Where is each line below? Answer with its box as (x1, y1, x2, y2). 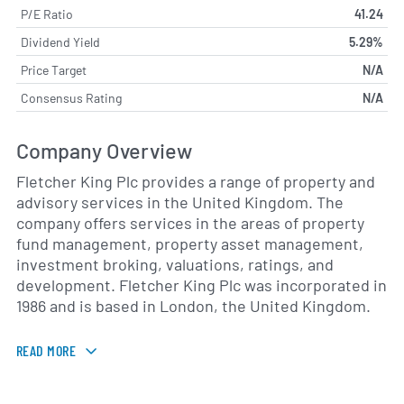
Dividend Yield (21, 34, 100, 50)
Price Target (21, 62, 87, 78)
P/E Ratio (21, 6, 73, 23)
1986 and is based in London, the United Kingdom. (16, 296, 371, 317)
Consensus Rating (21, 90, 122, 106)
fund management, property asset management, (16, 234, 363, 254)
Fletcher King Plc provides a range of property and (16, 171, 375, 192)
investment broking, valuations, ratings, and (16, 254, 334, 275)
